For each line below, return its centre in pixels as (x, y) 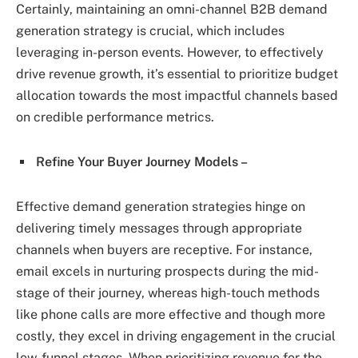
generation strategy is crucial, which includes (150, 31)
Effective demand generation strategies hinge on (161, 207)
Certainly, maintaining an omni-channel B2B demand (172, 10)
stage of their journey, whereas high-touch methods (168, 293)
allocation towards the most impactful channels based (177, 96)
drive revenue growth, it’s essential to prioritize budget (177, 74)
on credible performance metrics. (115, 117)
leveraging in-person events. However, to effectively (170, 53)
